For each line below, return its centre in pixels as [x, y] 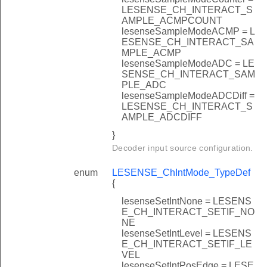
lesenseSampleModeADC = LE [188, 63]
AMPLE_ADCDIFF [162, 117]
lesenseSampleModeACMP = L [188, 31]
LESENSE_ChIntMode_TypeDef [181, 172]
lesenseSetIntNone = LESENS [187, 201]
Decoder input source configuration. [183, 148]
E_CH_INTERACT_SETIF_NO [188, 212]
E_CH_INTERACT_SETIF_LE [187, 244]
